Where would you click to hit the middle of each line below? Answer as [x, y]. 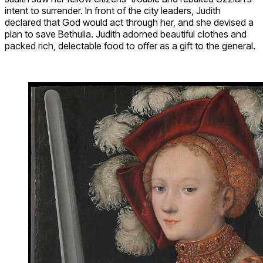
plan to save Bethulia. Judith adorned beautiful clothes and [126, 34]
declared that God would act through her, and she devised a [129, 22]
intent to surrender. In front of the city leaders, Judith [113, 10]
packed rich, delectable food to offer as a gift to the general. [130, 45]
